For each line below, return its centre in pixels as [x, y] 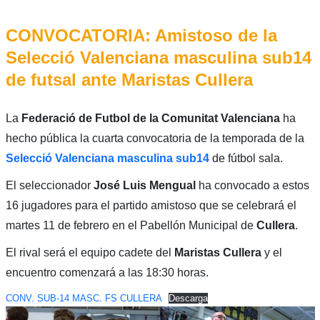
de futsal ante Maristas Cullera [129, 79]
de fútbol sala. [247, 158]
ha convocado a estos [252, 185]
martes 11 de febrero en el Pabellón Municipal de [131, 225]
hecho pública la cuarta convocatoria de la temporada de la [155, 138]
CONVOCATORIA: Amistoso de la [141, 35]
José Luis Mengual [144, 185]
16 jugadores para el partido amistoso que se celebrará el [151, 205]
